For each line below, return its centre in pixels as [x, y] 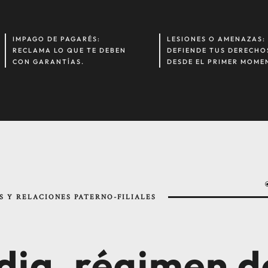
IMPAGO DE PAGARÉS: [57, 39]
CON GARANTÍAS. [49, 62]
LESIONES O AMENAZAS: [216, 39]
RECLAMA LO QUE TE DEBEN [70, 51]
